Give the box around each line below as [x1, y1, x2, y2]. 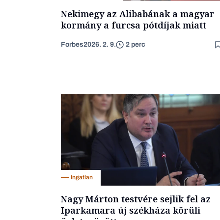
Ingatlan [71, 174, 93, 181]
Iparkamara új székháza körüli [61, 204, 200, 216]
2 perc [126, 41, 145, 49]
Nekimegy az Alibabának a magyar [61, 7, 215, 20]
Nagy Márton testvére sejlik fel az [61, 192, 211, 205]
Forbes [61, 40, 83, 48]
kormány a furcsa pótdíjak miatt [61, 19, 206, 31]
